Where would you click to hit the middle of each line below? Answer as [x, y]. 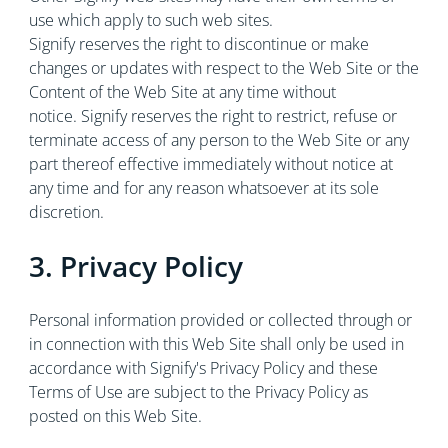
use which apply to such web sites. [150, 20]
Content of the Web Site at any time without [182, 92]
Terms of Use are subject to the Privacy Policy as [198, 392]
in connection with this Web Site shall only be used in [216, 344]
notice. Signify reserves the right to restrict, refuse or [212, 116]
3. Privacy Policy [135, 266]
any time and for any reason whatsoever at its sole [203, 188]
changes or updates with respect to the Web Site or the [223, 68]
